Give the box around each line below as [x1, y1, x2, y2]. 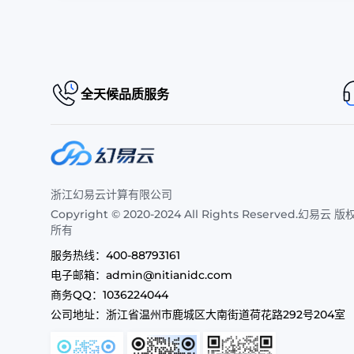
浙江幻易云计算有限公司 [51, 187, 172, 201]
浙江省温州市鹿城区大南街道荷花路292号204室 [106, 307, 345, 322]
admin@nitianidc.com [106, 268, 232, 282]
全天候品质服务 [81, 86, 169, 102]
